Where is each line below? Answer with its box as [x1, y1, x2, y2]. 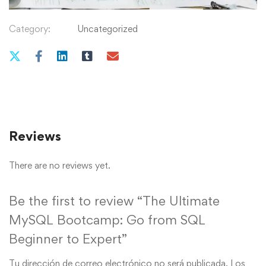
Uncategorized [77, 23, 138, 34]
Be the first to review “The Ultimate [9, 192, 220, 208]
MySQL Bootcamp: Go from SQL [9, 211, 205, 227]
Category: [9, 23, 50, 34]
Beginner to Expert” [9, 230, 127, 246]
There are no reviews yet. [9, 159, 110, 171]
